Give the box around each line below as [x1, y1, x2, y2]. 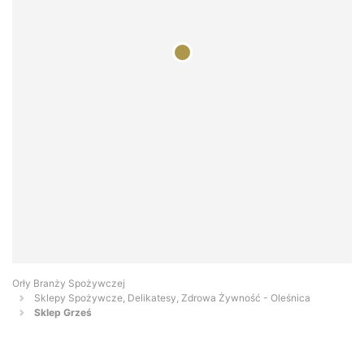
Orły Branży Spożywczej [12, 277, 125, 290]
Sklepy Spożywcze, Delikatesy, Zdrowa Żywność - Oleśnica [34, 292, 310, 305]
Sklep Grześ [34, 306, 92, 319]
